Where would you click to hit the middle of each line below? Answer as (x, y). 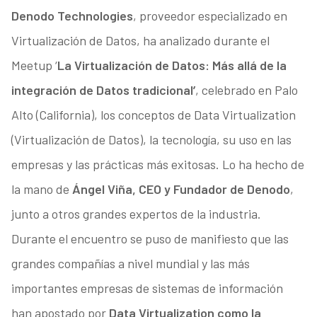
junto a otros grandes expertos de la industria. (136, 214)
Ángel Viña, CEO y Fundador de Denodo (181, 189)
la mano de (41, 189)
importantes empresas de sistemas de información (147, 288)
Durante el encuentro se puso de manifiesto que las (150, 239)
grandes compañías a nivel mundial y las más (130, 264)
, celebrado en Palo (246, 90)
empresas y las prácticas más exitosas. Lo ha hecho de (157, 165)
